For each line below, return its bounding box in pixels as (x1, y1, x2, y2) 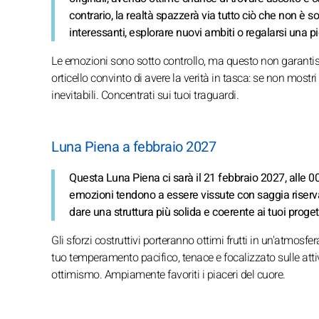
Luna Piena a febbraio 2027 (51, 136, 216, 157)
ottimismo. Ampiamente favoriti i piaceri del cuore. (51, 266, 286, 283)
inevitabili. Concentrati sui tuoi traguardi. (51, 86, 239, 104)
